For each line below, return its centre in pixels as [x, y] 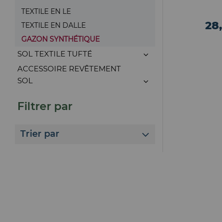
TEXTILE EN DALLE [54, 25]
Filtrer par [45, 106]
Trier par [40, 134]
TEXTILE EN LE [46, 11]
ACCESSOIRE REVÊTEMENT [69, 69]
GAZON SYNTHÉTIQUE [60, 39]
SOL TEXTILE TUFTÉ [55, 54]
